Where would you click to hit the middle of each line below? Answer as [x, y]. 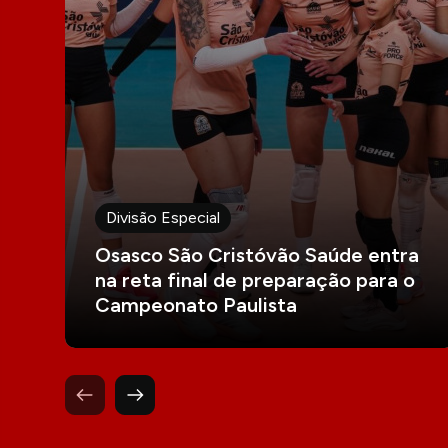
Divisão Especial [162, 217]
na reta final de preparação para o [254, 280]
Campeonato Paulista [195, 305]
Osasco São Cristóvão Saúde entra [256, 255]
